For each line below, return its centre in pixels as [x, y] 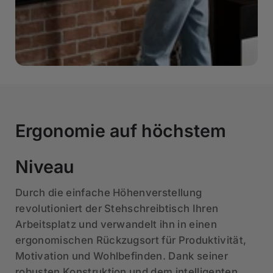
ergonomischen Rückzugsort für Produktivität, [131, 240]
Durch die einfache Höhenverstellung [109, 192]
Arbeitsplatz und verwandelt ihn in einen [116, 224]
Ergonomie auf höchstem [121, 130]
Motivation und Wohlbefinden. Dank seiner [122, 256]
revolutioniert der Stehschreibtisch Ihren [117, 208]
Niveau [45, 166]
